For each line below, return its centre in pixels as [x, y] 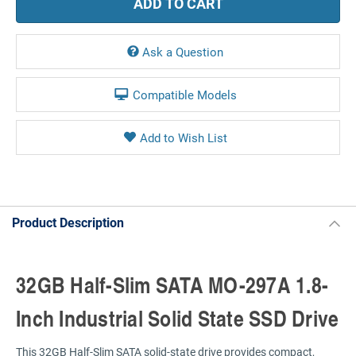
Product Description [68, 222]
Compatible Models [184, 94]
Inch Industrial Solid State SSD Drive [178, 317]
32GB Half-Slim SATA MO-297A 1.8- [172, 284]
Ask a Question [183, 51]
